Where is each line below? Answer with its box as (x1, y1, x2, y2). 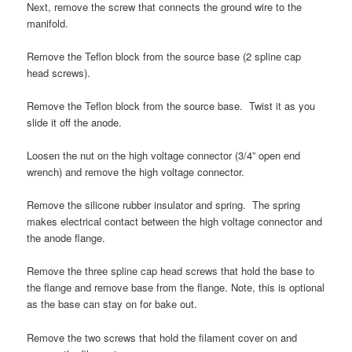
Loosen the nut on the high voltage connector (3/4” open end (27, 148, 301, 163)
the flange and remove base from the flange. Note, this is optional (27, 280, 325, 295)
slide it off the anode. (27, 115, 123, 130)
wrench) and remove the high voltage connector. (27, 164, 245, 180)
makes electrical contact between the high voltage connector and (27, 214, 323, 229)
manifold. (27, 15, 69, 31)
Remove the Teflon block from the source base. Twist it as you (27, 98, 316, 113)
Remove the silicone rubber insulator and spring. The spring (27, 197, 301, 213)
